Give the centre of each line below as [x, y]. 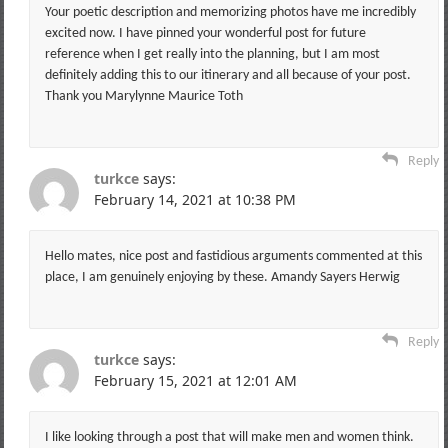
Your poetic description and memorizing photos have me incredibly [230, 12]
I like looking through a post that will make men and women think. [229, 437]
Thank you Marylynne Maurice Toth [143, 96]
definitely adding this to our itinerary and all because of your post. [227, 75]
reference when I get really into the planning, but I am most [212, 54]
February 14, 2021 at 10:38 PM [194, 199]
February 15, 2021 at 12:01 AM [195, 380]
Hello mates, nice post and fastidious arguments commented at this [233, 256]
